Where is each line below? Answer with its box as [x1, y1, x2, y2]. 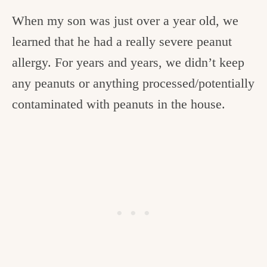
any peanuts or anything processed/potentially [12, 76, 254, 91]
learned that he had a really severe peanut [12, 34, 232, 49]
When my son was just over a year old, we [12, 13, 238, 29]
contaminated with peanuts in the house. [12, 97, 225, 112]
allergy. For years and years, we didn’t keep [12, 55, 244, 70]
